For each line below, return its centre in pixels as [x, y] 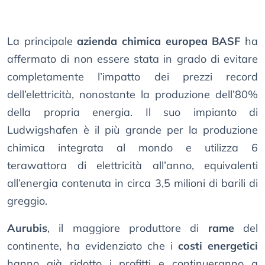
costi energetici [218, 246]
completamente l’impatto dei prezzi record [132, 77]
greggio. [27, 201]
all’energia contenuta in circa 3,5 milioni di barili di [132, 183]
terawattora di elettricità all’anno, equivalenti [132, 166]
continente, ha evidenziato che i [93, 246]
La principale [42, 41]
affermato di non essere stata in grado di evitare [132, 59]
